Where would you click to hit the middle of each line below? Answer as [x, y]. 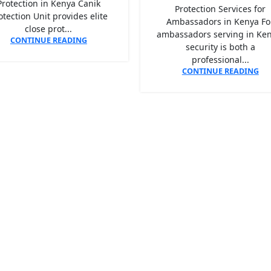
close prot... [49, 29]
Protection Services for [220, 9]
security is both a [220, 47]
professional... [220, 60]
